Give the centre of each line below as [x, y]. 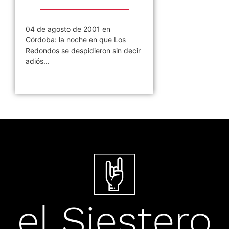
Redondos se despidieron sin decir [83, 50]
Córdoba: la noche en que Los [76, 39]
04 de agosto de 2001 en [68, 29]
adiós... [38, 61]
